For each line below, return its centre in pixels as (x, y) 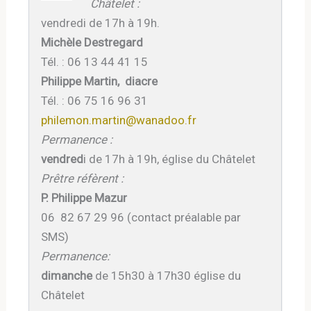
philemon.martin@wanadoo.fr (119, 120)
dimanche (67, 275)
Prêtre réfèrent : (83, 178)
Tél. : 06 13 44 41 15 (95, 61)
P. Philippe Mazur (84, 197)
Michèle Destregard (92, 42)
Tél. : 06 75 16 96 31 (95, 100)
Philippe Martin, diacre (100, 81)
